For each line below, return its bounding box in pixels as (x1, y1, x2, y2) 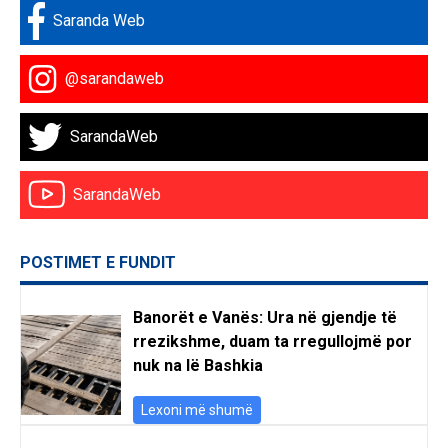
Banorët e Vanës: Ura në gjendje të (133, 307, 397, 327)
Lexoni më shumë (141, 401, 253, 418)
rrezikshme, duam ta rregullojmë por (133, 331, 412, 351)
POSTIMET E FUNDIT (20, 252, 176, 272)
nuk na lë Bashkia (133, 355, 263, 375)
